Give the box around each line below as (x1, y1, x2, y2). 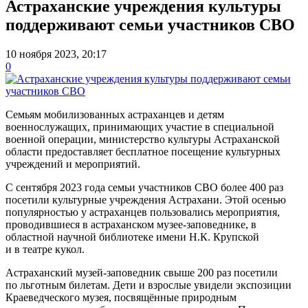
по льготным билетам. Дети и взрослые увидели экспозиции (5, 278, 291, 291)
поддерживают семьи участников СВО (5, 15, 295, 34)
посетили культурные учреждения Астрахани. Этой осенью (5, 193, 286, 206)
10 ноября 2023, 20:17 (5, 47, 107, 60)
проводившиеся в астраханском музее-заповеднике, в (5, 218, 256, 230)
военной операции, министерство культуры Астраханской (5, 133, 280, 145)
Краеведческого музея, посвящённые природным (5, 291, 236, 303)
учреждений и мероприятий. (5, 157, 140, 170)
